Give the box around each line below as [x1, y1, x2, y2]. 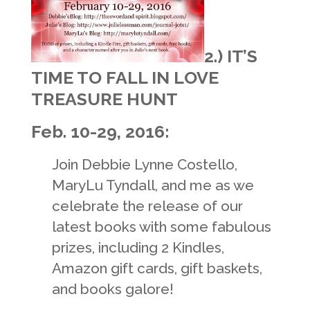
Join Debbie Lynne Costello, [51, 156, 237, 174]
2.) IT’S [203, 46, 257, 67]
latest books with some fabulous [51, 218, 271, 236]
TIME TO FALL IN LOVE [30, 68, 219, 89]
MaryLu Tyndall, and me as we [51, 176, 254, 194]
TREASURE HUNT [30, 89, 178, 110]
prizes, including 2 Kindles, [51, 239, 224, 257]
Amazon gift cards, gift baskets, [51, 259, 262, 277]
